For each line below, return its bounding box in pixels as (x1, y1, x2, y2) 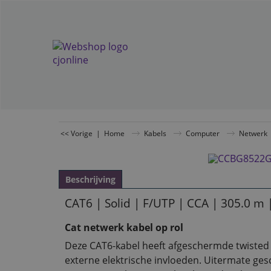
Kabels (144, 128, 166, 138)
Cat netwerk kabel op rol (65, 221, 183, 234)
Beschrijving (65, 174, 116, 185)
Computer (186, 128, 220, 138)
